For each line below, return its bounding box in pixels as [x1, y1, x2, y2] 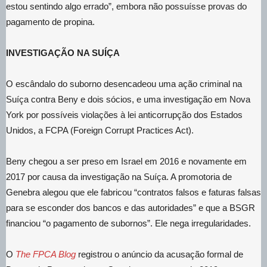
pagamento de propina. [6, 16, 95, 27]
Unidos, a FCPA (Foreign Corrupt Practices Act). [6, 125, 194, 135]
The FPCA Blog [15, 249, 76, 259]
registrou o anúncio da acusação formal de [76, 249, 243, 259]
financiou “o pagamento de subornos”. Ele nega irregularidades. [6, 218, 251, 228]
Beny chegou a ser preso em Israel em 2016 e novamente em [6, 156, 247, 166]
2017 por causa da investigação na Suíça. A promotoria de [6, 171, 232, 182]
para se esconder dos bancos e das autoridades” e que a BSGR [6, 202, 255, 213]
